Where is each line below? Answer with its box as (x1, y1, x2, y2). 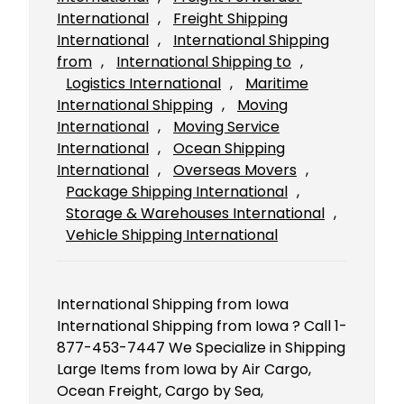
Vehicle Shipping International (66, 225, 278, 246)
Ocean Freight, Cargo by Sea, (57, 381, 263, 402)
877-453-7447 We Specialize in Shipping (57, 337, 345, 359)
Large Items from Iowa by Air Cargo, (57, 359, 311, 381)
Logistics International (66, 73, 221, 95)
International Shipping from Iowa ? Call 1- (57, 316, 347, 337)
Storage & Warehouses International (66, 203, 325, 225)
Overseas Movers (173, 160, 297, 181)
